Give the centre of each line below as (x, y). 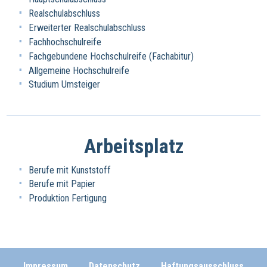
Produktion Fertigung (68, 198)
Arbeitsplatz (133, 146)
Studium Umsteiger (65, 85)
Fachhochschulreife (65, 42)
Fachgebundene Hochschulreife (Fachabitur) (111, 56)
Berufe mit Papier (62, 184)
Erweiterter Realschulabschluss (87, 27)
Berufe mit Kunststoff (70, 170)
